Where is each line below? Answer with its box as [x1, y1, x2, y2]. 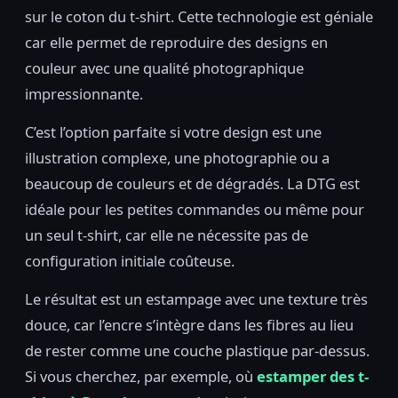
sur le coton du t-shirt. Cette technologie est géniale [25, 6, 373, 28]
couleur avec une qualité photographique [25, 58, 304, 79]
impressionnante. [25, 84, 143, 105]
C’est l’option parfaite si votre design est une [25, 122, 322, 143]
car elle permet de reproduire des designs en [25, 32, 328, 53]
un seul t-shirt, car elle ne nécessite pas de [25, 225, 308, 246]
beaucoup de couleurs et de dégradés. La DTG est [25, 173, 360, 195]
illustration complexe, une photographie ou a [25, 147, 330, 169]
